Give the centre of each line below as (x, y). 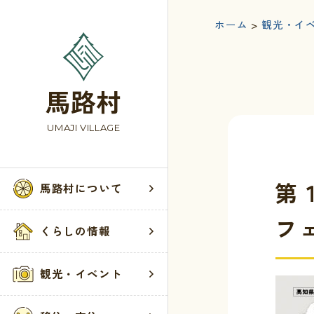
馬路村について (81, 188)
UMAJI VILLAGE (84, 128)
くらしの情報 (75, 231)
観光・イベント (81, 274)
